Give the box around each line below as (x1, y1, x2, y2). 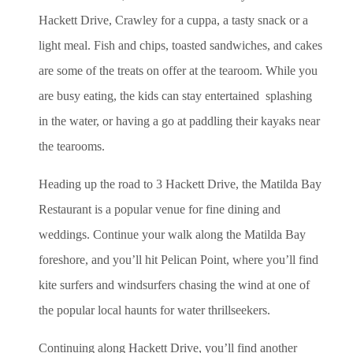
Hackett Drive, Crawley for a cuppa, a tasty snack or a (39, 13, 308, 27)
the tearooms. (39, 139, 105, 153)
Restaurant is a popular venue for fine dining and (39, 202, 281, 216)
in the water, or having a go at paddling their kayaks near (39, 113, 320, 128)
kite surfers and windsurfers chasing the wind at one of (39, 277, 310, 292)
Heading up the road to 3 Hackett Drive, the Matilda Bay (39, 176, 321, 191)
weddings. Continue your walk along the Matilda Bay (39, 227, 306, 241)
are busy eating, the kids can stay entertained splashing (39, 88, 312, 102)
